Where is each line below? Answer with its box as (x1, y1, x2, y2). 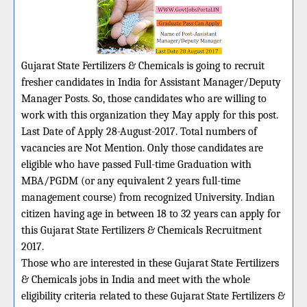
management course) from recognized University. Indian (21, 191, 275, 204)
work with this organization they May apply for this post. (21, 109, 278, 121)
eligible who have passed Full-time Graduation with (21, 158, 251, 171)
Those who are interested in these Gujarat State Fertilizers (21, 257, 279, 269)
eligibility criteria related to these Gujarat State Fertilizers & (21, 290, 285, 302)
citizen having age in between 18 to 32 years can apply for (21, 208, 280, 220)
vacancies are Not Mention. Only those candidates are (21, 142, 263, 154)
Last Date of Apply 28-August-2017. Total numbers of (21, 125, 257, 138)
